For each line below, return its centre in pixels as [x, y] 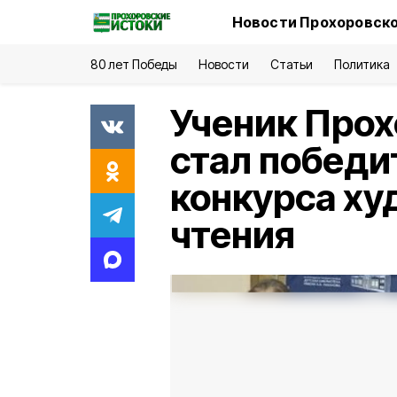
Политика [362, 64]
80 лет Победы [134, 64]
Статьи [291, 64]
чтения [233, 234]
